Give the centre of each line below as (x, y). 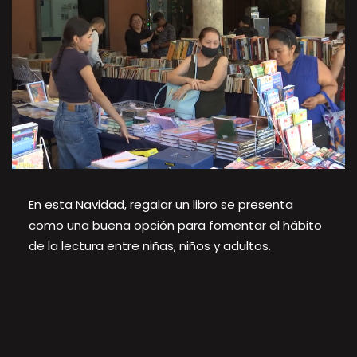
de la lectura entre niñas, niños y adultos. (149, 245)
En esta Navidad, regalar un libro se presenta (161, 204)
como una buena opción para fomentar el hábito (175, 225)
